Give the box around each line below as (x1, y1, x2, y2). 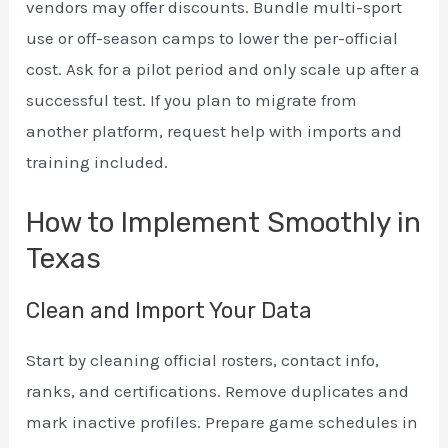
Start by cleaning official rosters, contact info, (26, 350, 380, 371)
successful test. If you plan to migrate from (26, 89, 358, 110)
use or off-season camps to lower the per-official (26, 27, 399, 48)
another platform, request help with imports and (26, 120, 403, 141)
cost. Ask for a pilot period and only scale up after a (26, 58, 421, 79)
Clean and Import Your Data (26, 297, 313, 325)
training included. (26, 151, 169, 172)
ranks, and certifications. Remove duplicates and (26, 381, 410, 402)
